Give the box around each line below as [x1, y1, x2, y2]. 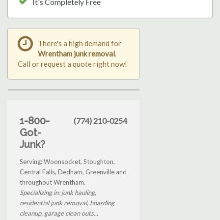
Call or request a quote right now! [18, 59, 127, 68]
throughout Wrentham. [20, 178, 85, 186]
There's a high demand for [38, 38, 121, 48]
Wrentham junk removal [38, 49, 115, 58]
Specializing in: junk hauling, [20, 188, 96, 196]
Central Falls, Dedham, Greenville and [20, 167, 127, 176]
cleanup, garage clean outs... [20, 209, 98, 217]
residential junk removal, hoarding [20, 198, 114, 207]
